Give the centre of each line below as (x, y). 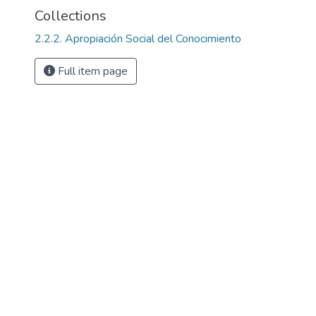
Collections (71, 16)
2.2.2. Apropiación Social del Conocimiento (138, 39)
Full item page (91, 71)
